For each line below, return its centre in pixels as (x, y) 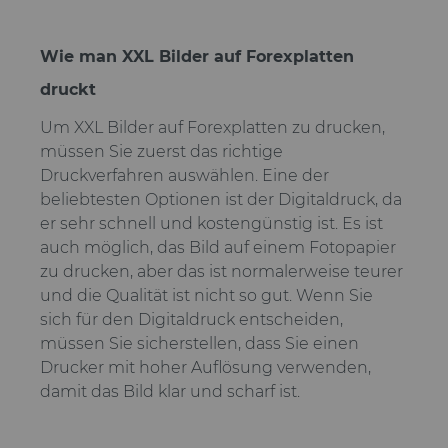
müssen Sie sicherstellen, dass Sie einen (199, 343)
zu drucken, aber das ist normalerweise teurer (221, 271)
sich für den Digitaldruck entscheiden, (191, 319)
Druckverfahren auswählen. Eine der (184, 175)
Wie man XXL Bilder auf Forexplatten (197, 56)
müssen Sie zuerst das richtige (161, 151)
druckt (68, 89)
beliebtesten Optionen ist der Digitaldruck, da (221, 199)
